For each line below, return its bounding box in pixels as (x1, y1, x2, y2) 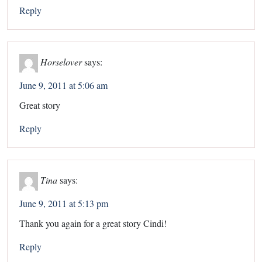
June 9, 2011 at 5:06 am (19, 78, 108, 91)
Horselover (40, 55, 82, 68)
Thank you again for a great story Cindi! (19, 216, 167, 229)
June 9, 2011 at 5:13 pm (19, 196, 108, 209)
